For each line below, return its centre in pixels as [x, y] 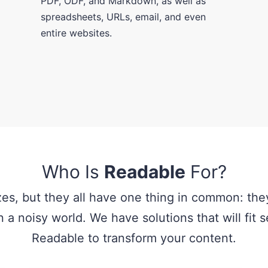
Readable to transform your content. [134, 238]
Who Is [73, 171]
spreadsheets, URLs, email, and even [124, 16]
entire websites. [77, 33]
